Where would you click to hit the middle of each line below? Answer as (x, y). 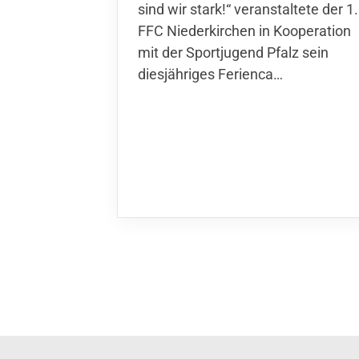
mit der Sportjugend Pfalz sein (233, 52)
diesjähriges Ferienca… (210, 74)
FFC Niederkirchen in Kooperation (244, 30)
